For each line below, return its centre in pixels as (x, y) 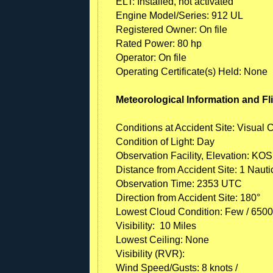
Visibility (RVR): (150, 253)
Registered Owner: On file (172, 29)
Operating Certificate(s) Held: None (192, 71)
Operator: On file (151, 57)
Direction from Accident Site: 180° (188, 197)
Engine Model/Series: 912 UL (179, 15)
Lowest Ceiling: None (162, 239)
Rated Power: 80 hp (159, 43)
